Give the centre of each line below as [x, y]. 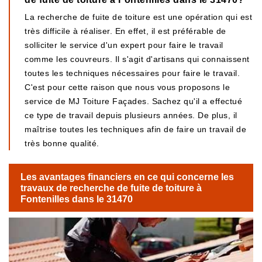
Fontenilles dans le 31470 [77, 199]
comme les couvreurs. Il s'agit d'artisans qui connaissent [137, 59]
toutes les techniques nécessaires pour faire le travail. [132, 73]
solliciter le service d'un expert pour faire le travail [124, 45]
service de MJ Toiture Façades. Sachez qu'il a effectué [133, 101]
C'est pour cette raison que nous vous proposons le [127, 87]
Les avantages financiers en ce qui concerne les [127, 177]
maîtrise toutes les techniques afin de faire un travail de [135, 129]
